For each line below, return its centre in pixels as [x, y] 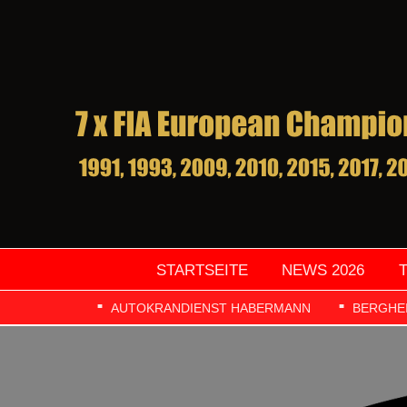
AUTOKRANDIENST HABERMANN [211, 308]
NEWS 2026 [323, 270]
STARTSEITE [202, 270]
